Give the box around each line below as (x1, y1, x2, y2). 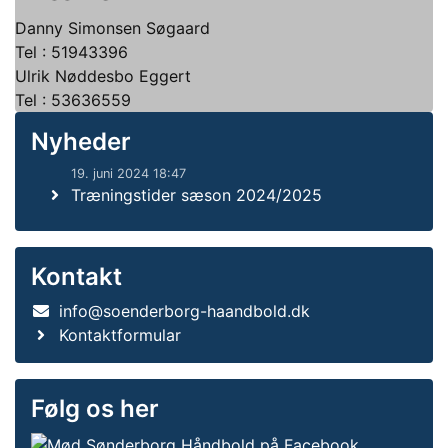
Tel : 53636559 (15, 90, 131, 110)
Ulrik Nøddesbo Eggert (15, 66, 191, 86)
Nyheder (31, 127, 131, 156)
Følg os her (31, 394, 159, 423)
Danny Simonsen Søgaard (15, 18, 210, 38)
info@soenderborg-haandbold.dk (59, 301, 310, 321)
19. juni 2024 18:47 (71, 166, 186, 181)
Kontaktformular (59, 325, 181, 345)
